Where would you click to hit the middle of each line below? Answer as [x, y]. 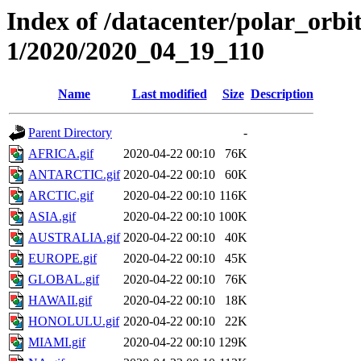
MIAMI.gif [57, 342]
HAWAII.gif [60, 301]
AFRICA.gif [61, 154]
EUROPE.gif [62, 259]
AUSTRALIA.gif [74, 238]
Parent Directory [70, 133]
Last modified [169, 94]
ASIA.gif [52, 217]
